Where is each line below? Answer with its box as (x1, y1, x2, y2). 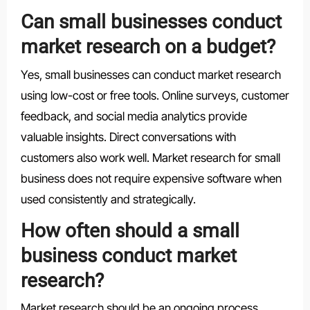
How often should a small (20, 219, 239, 242)
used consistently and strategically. (20, 192, 196, 206)
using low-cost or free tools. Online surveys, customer (20, 88, 289, 102)
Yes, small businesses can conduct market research (20, 67, 281, 82)
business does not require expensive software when (20, 171, 282, 185)
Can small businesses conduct (20, 10, 282, 34)
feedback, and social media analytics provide (20, 109, 247, 123)
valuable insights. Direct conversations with (20, 129, 236, 144)
